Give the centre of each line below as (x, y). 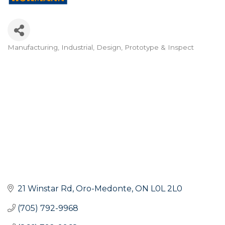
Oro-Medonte (104, 188)
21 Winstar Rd (45, 188)
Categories (39, 55)
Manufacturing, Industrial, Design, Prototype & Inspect (101, 47)
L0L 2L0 (166, 188)
